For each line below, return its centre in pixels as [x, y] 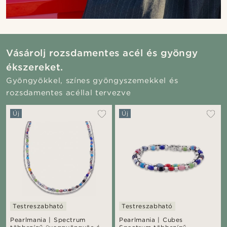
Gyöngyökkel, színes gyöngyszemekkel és [92, 81]
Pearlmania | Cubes [151, 220]
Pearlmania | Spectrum [48, 220]
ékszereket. [35, 67]
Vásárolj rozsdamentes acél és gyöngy [102, 53]
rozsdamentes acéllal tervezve [69, 93]
